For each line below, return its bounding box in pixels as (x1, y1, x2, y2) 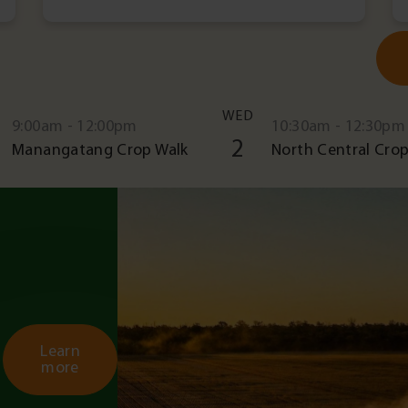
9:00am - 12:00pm (12, 117, 138, 137)
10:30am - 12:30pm (271, 117, 406, 137)
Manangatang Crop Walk (12, 140, 189, 160)
